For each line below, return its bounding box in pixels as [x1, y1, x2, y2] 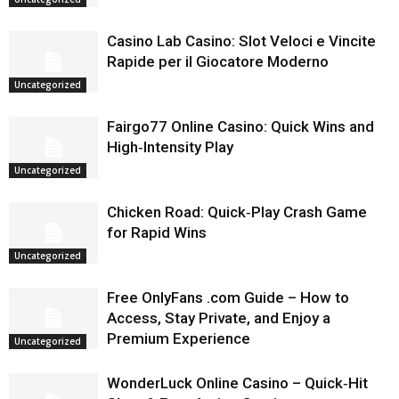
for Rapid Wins [107, 224, 207, 241]
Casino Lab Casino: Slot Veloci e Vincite [107, 32, 376, 50]
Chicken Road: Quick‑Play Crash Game [107, 203, 367, 221]
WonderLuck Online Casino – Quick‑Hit [107, 374, 368, 392]
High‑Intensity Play [107, 138, 233, 156]
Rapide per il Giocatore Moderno [107, 53, 329, 70]
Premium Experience [107, 330, 250, 347]
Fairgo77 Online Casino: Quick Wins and [107, 118, 374, 135]
